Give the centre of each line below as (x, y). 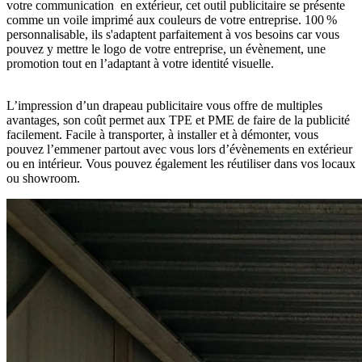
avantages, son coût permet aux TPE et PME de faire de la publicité (178, 120)
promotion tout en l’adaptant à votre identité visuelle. (142, 64)
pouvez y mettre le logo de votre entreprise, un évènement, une (166, 49)
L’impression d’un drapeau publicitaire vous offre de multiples (164, 106)
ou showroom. (45, 179)
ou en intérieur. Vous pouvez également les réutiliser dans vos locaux (181, 164)
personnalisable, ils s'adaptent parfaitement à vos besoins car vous (173, 35)
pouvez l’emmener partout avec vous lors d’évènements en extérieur (179, 149)
